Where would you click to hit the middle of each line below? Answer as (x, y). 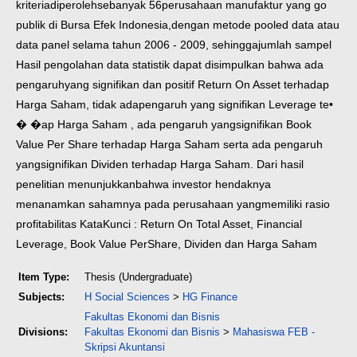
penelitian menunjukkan (76, 184)
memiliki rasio (296, 204)
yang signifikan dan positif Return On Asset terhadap (197, 84)
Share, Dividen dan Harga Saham (232, 244)
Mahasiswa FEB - (274, 332)
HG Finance (210, 297)
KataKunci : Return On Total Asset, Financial (191, 224)
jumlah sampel (295, 45)
